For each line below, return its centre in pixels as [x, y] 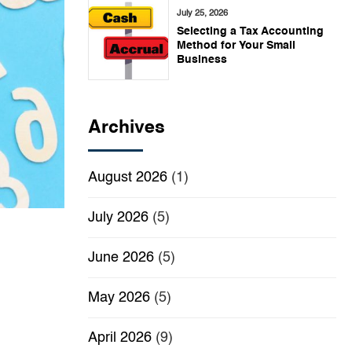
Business [202, 60]
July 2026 [118, 218]
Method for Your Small [236, 46]
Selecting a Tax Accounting [250, 32]
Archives [126, 128]
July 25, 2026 [202, 14]
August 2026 [128, 178]
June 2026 [121, 258]
